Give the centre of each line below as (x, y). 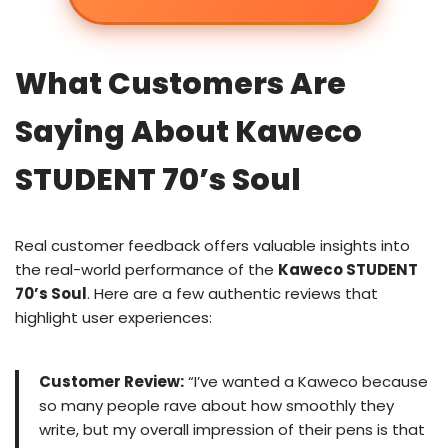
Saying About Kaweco (188, 131)
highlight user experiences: (113, 317)
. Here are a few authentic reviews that (232, 293)
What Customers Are (180, 83)
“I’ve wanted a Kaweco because (306, 381)
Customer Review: (111, 381)
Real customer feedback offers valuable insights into (212, 245)
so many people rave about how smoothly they (216, 405)
